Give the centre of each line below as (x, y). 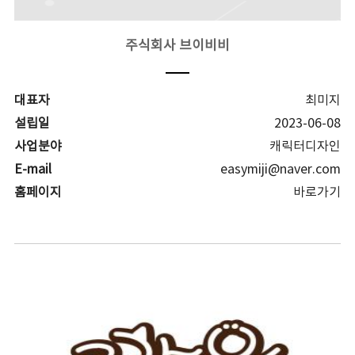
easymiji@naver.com (281, 170)
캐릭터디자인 (305, 147)
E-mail (32, 170)
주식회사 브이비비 (177, 46)
